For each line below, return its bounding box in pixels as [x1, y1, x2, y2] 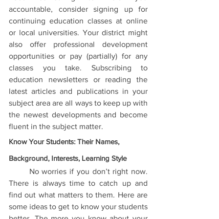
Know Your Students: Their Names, [9, 137, 121, 146]
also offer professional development [9, 40, 148, 48]
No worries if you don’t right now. [9, 167, 29, 175]
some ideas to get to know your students [9, 202, 148, 211]
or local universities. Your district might [9, 28, 148, 37]
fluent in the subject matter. [9, 122, 103, 131]
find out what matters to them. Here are [9, 191, 148, 199]
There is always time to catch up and [9, 179, 148, 187]
